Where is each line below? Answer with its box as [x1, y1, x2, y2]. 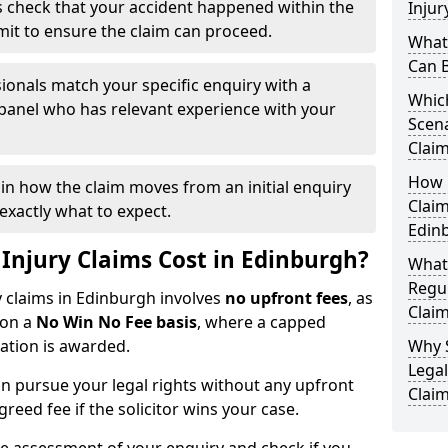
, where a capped [197, 311, 326, 333]
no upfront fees [225, 287, 348, 309]
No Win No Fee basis [36, 311, 197, 333]
